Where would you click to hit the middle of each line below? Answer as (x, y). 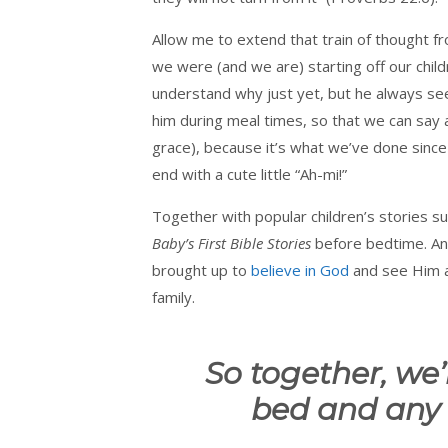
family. (173, 296)
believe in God (300, 269)
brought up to (201, 269)
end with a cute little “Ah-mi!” (249, 173)
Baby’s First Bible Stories (231, 242)
